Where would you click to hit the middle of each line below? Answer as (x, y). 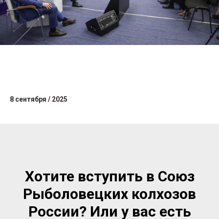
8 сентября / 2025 (39, 99)
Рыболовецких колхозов (109, 194)
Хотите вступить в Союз (109, 176)
